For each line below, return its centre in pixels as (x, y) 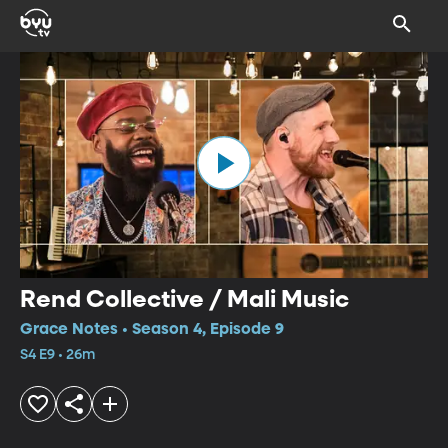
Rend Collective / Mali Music (184, 299)
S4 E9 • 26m (57, 354)
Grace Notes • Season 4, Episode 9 (152, 329)
